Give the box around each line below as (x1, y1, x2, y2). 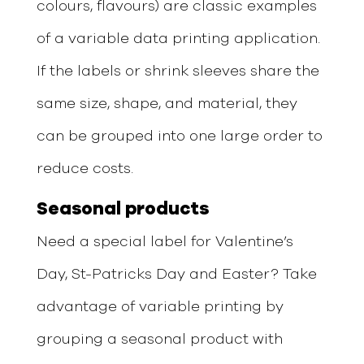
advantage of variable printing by (36, 299, 284, 314)
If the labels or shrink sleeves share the (36, 63, 319, 79)
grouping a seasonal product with (36, 331, 283, 347)
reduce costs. (36, 161, 133, 176)
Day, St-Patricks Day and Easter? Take (36, 266, 317, 282)
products (124, 199, 209, 218)
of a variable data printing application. (36, 31, 320, 46)
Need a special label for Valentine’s (36, 234, 293, 249)
